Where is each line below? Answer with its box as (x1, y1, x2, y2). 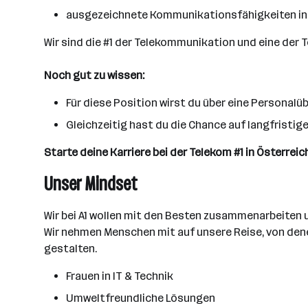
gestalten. (44, 242, 97, 255)
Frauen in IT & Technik (66, 269, 173, 283)
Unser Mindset (44, 173, 137, 195)
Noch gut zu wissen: (44, 69, 144, 82)
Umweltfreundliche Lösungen (66, 291, 215, 305)
